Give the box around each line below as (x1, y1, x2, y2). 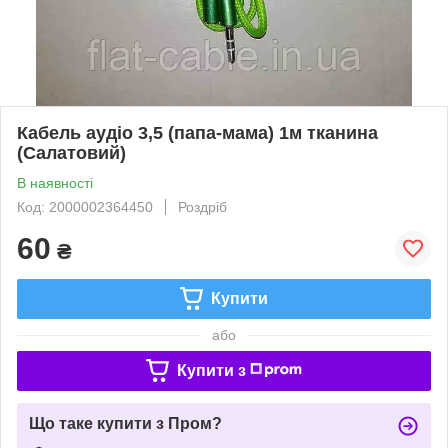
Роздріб (178, 198, 227, 215)
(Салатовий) (17, 142, 126, 163)
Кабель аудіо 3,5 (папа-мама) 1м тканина (17, 122, 378, 143)
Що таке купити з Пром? (29, 414, 222, 432)
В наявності (17, 174, 93, 191)
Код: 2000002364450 (17, 198, 153, 215)
